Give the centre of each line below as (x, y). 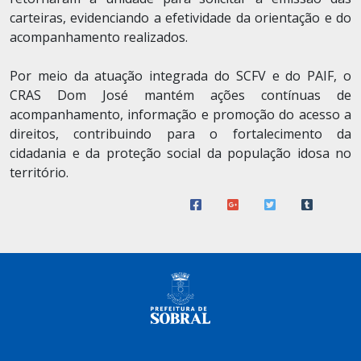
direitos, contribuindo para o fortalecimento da (180, 134)
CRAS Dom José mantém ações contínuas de (180, 95)
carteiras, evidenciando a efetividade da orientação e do (180, 18)
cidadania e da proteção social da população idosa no (180, 153)
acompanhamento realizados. (99, 37)
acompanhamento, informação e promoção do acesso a (180, 114)
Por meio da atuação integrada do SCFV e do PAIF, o (180, 76)
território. (39, 172)
